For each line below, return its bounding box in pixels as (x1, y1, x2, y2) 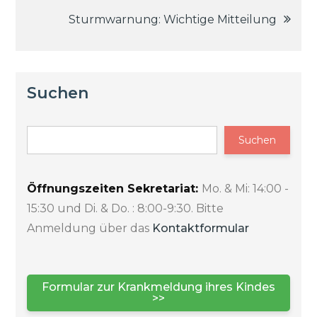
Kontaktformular (152, 221, 250, 235)
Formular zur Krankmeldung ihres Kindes (42, 279, 275, 294)
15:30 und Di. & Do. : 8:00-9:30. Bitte (27, 201, 224, 215)
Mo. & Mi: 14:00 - (202, 181, 289, 195)
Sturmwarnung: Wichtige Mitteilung (68, 12, 277, 26)
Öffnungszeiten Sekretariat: (27, 181, 202, 195)
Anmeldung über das (27, 221, 153, 235)
